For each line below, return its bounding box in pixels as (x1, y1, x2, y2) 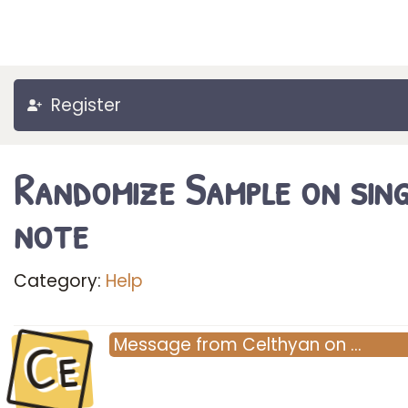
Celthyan (242, 332, 320, 357)
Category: (14, 269, 106, 293)
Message (114, 332, 191, 357)
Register (51, 93, 121, 117)
